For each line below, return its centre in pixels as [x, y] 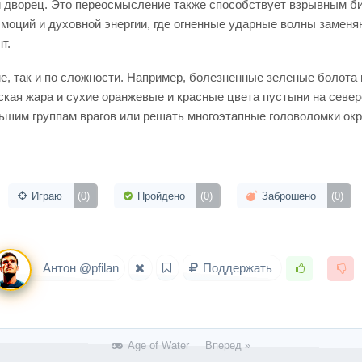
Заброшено [288, 196]
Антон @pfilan [79, 268]
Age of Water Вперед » [188, 345]
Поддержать [237, 268]
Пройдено [161, 196]
